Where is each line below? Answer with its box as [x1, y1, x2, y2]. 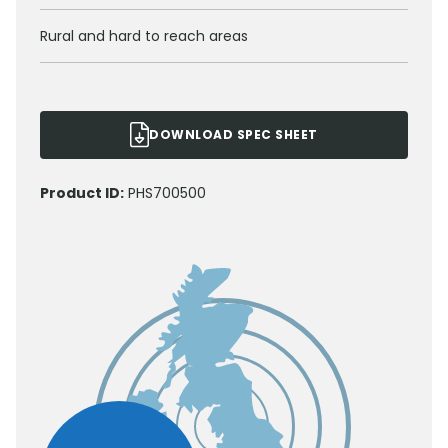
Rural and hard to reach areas [40, 26, 248, 47]
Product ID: [40, 183, 124, 204]
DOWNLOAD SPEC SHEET [149, 126, 318, 144]
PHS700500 [128, 183, 206, 204]
